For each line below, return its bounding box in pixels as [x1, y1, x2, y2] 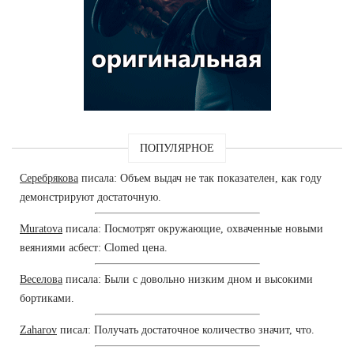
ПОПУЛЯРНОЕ [140, 141, 214, 154]
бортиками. [20, 292, 74, 304]
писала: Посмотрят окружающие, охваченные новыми [62, 222, 323, 235]
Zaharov [20, 323, 57, 336]
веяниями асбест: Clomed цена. [20, 241, 168, 254]
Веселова [20, 273, 62, 285]
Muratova [20, 222, 62, 235]
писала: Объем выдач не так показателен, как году [78, 171, 322, 184]
